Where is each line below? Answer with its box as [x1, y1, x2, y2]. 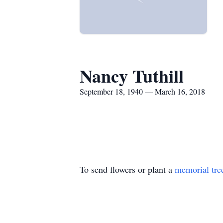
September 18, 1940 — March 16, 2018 [80, 86, 205, 97]
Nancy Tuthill [80, 63, 184, 89]
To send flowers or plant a [80, 163, 175, 175]
